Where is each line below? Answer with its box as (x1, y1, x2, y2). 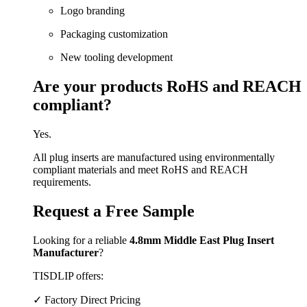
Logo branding (60, 5, 125, 17)
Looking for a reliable (33, 234, 130, 246)
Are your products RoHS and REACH (33, 77, 302, 96)
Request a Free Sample (33, 201, 195, 220)
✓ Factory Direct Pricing (33, 293, 140, 306)
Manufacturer (33, 246, 99, 258)
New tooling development (60, 51, 173, 64)
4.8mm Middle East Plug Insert (130, 234, 274, 246)
